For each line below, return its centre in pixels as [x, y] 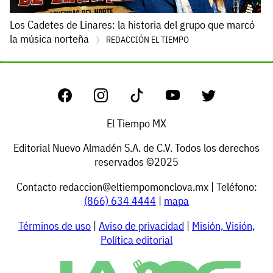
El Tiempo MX [136, 123]
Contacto [37, 186]
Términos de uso [55, 225]
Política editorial [136, 239]
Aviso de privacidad [141, 225]
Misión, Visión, [223, 225]
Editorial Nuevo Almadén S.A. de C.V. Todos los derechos [136, 148]
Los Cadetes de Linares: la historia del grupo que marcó [132, 24]
